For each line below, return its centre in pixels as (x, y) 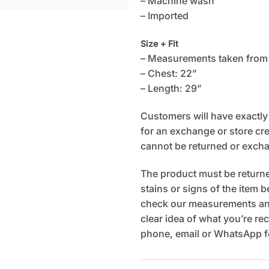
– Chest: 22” (168, 73)
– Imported (164, 16)
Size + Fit (159, 43)
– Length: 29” (171, 88)
